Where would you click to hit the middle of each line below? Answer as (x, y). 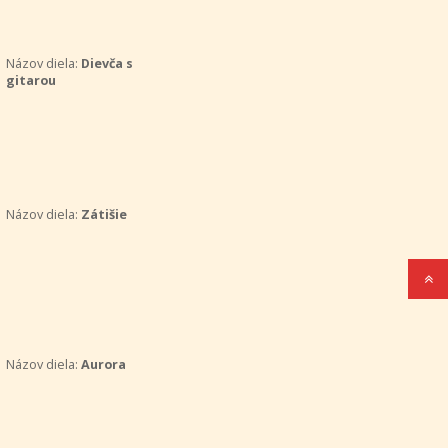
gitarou (30, 80)
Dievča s (106, 63)
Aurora (103, 364)
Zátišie (103, 214)
